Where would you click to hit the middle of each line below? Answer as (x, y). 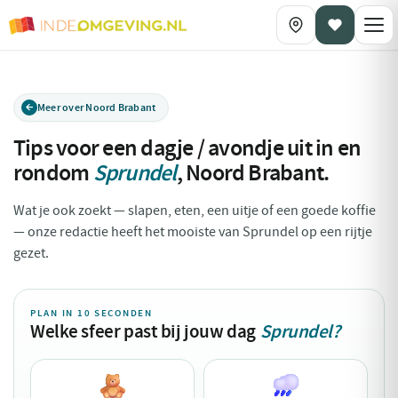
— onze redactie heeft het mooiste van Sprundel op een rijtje (193, 232)
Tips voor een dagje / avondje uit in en (187, 148)
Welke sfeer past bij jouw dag (145, 331)
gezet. (31, 253)
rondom (53, 173)
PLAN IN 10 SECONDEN (92, 313)
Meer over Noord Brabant (97, 107)
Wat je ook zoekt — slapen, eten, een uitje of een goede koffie (195, 211)
